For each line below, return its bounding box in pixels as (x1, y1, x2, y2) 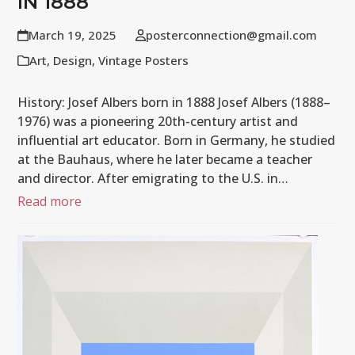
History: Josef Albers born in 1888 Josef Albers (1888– (17, 94, 331, 111)
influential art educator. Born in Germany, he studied (17, 132, 336, 149)
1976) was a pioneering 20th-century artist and (17, 113, 299, 130)
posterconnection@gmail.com (145, 27, 317, 43)
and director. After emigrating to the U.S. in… (17, 170, 289, 187)
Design (53, 52, 93, 68)
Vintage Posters (98, 52, 189, 68)
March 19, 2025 (28, 27, 116, 43)
